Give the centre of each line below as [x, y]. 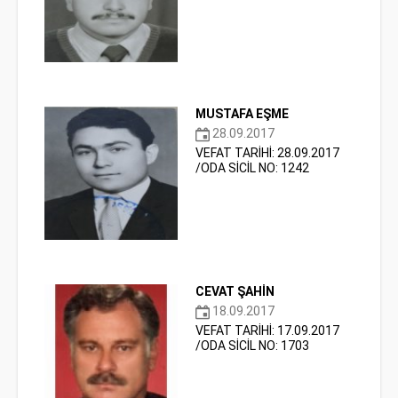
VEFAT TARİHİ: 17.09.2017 [267, 331]
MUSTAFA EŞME [242, 114]
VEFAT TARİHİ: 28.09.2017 [267, 153]
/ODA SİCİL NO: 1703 [252, 346]
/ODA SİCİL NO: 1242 [252, 168]
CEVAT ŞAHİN [235, 291]
